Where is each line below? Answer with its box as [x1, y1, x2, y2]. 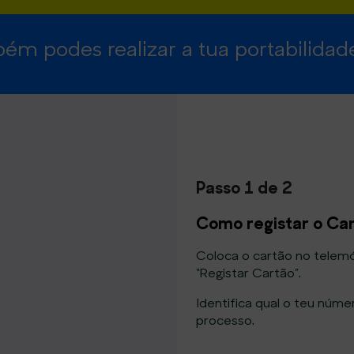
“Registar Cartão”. [196, 264, 301, 281]
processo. [196, 311, 254, 329]
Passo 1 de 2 [196, 175, 292, 199]
